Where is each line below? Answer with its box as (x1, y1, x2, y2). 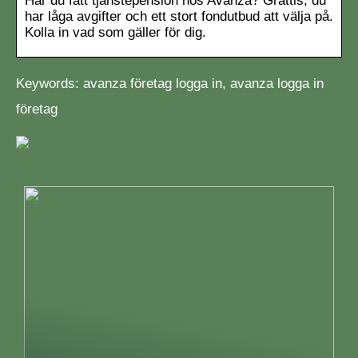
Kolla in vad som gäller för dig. (25, 24, 206, 40)
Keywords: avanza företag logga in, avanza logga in (16, 75, 324, 91)
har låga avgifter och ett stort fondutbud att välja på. (25, 8, 333, 24)
